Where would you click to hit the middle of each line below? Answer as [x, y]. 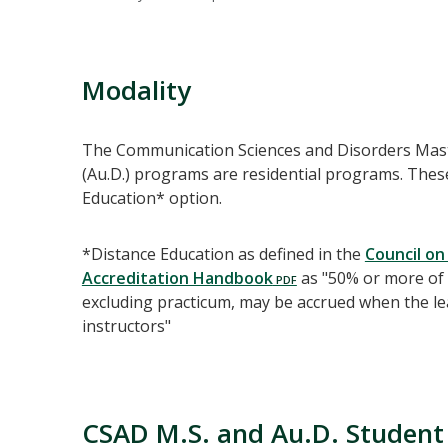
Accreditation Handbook [177, 278]
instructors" [126, 326]
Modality [136, 90]
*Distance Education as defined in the [223, 254]
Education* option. [151, 198]
